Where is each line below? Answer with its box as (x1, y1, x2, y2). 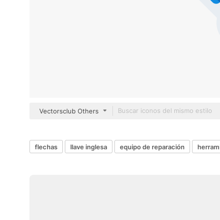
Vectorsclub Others (39, 107, 99, 115)
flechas (35, 142, 57, 151)
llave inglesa (70, 142, 107, 151)
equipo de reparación (120, 142, 185, 151)
